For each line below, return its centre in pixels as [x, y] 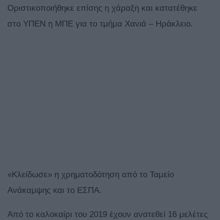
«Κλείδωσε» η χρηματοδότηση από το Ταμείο [91, 175]
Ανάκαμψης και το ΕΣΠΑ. [55, 191]
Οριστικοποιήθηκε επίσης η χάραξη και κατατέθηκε [102, 8]
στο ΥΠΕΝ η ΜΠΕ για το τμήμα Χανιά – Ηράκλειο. [100, 24]
